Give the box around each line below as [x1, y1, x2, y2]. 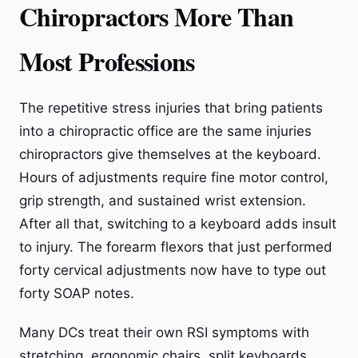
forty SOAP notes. [19, 285, 134, 301]
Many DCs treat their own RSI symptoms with [19, 324, 309, 340]
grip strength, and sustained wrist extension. [19, 193, 306, 209]
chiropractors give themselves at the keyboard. [19, 146, 321, 162]
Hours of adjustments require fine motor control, [19, 169, 328, 185]
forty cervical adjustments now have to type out [19, 262, 326, 278]
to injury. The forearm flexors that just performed [19, 239, 332, 255]
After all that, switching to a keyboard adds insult [19, 216, 336, 232]
